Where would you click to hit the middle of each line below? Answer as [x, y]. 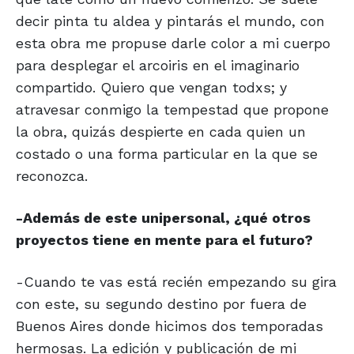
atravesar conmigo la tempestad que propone [172, 110]
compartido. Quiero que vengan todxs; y [151, 88]
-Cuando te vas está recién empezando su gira [176, 282]
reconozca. [52, 176]
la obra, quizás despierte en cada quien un [161, 132]
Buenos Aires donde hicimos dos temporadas [169, 326]
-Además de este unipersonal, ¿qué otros [163, 218]
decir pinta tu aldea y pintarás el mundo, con [170, 21]
